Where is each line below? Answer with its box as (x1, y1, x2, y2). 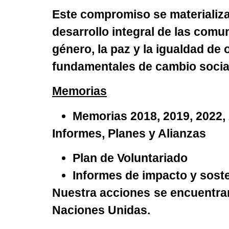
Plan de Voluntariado (73, 151, 188, 165)
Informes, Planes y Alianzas (52, 126, 206, 140)
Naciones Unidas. (52, 203, 150, 217)
